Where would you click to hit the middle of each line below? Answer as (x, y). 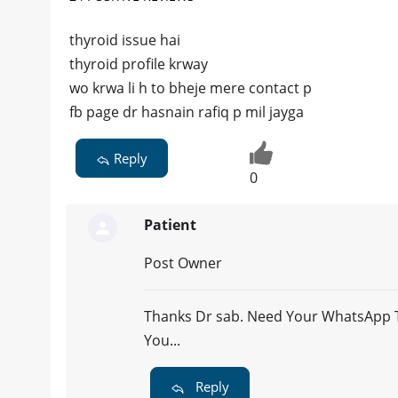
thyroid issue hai (125, 40)
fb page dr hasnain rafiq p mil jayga (187, 112)
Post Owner (183, 263)
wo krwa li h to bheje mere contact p (191, 88)
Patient (170, 225)
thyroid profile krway (139, 64)
